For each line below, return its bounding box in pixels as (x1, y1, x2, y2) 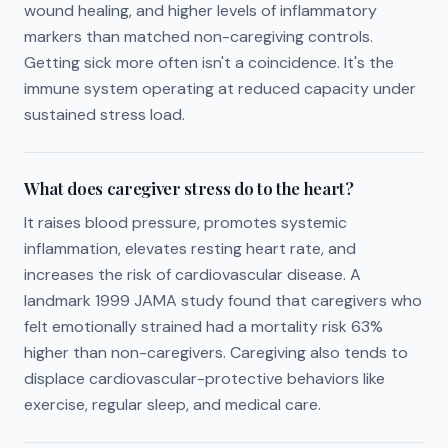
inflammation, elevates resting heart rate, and (24, 238, 356, 259)
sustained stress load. (24, 104, 185, 125)
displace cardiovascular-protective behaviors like (24, 368, 385, 389)
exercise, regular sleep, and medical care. (24, 394, 321, 415)
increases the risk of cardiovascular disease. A (24, 264, 361, 285)
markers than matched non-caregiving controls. (24, 26, 373, 47)
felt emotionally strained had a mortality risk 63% (24, 316, 383, 337)
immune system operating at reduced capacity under (24, 78, 416, 99)
